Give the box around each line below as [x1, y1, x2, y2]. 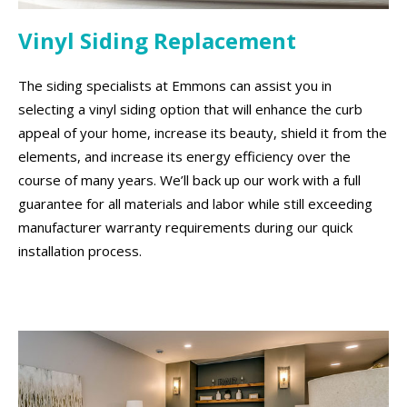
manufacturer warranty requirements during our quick [18, 217, 352, 236]
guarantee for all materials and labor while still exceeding [18, 194, 372, 213]
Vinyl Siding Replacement [18, 25, 296, 56]
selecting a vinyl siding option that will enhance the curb [18, 99, 362, 118]
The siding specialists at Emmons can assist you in [18, 75, 332, 94]
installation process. [18, 241, 142, 260]
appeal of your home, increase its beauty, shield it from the [18, 123, 387, 142]
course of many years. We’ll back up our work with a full [18, 170, 361, 189]
